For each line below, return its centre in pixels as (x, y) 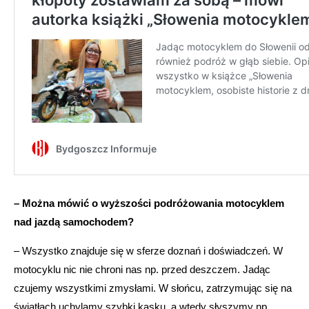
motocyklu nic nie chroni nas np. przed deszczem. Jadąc (142, 269)
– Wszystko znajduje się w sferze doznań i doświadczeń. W (148, 250)
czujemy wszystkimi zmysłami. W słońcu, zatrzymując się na (153, 288)
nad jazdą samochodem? (74, 221)
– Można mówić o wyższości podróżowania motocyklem (149, 203)
